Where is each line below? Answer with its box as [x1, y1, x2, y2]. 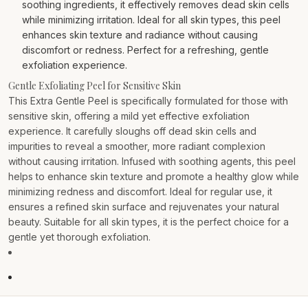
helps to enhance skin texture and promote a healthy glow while [8, 170, 299, 182]
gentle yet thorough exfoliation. [8, 231, 151, 243]
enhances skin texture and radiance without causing [22, 29, 258, 41]
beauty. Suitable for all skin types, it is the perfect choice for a [8, 216, 289, 228]
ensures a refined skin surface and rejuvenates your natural [8, 201, 279, 212]
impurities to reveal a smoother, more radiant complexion [8, 140, 265, 152]
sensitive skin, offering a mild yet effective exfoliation [8, 110, 250, 122]
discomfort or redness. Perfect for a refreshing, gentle [22, 44, 269, 56]
